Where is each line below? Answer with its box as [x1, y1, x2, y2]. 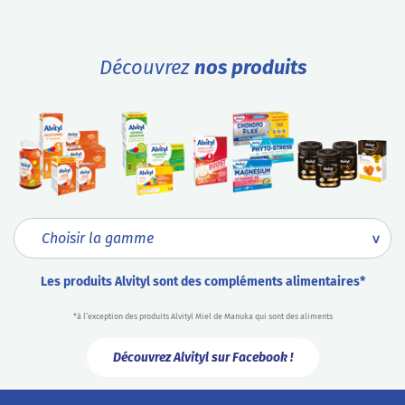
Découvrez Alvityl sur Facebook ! [112, 349, 293, 365]
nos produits [193, 55, 306, 80]
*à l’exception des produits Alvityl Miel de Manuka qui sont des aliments [72, 311, 333, 321]
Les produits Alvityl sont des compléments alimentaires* [40, 273, 365, 289]
